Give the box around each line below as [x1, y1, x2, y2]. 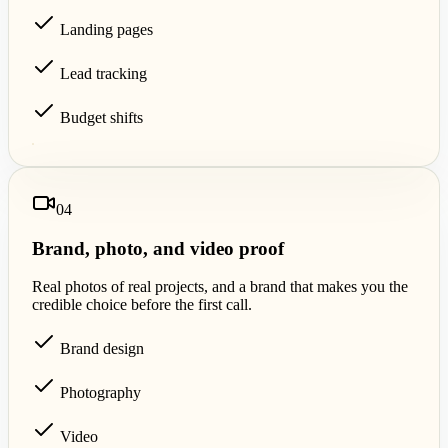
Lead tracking [60, 64, 148, 82]
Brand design [60, 340, 145, 358]
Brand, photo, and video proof [32, 237, 285, 259]
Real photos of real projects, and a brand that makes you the [32, 278, 409, 296]
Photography [60, 384, 142, 402]
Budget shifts [60, 108, 144, 126]
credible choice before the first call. [32, 296, 253, 314]
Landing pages [60, 20, 154, 38]
